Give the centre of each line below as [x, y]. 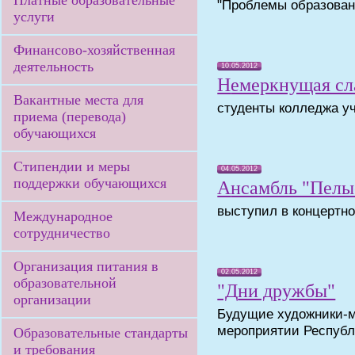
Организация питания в [86, 266]
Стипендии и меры [72, 166]
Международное [63, 216]
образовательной [65, 283]
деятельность [53, 67]
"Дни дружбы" [287, 291]
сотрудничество [62, 233]
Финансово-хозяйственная [94, 50]
